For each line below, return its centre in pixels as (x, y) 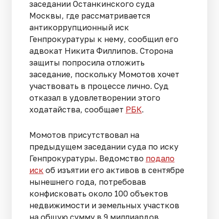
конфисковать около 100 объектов (99, 194)
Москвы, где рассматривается (90, 16)
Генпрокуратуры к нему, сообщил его (104, 39)
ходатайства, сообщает (77, 110)
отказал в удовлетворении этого (95, 98)
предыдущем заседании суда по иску (104, 147)
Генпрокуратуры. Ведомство (88, 159)
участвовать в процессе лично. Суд (99, 86)
